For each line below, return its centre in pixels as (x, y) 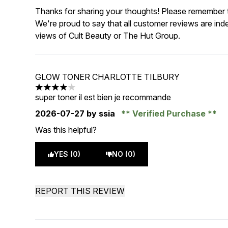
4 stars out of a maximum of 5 (90, 92)
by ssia (101, 113)
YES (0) (67, 154)
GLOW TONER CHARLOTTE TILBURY (108, 77)
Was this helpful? (66, 130)
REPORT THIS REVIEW (80, 191)
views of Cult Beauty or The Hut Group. (108, 36)
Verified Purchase (169, 113)
